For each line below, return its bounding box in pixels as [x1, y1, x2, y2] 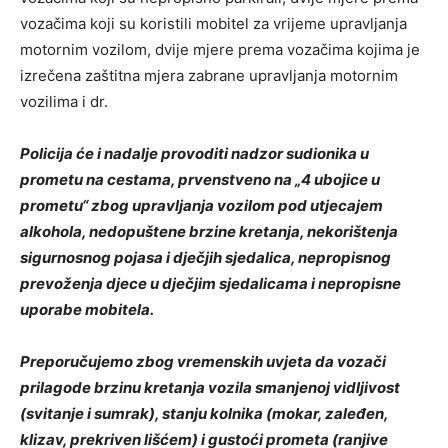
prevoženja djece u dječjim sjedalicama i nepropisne [20, 274, 401, 294]
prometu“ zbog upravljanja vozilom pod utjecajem [20, 196, 383, 216]
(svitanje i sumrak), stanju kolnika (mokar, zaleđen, [20, 404, 388, 424]
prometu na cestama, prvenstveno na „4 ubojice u [20, 170, 380, 190]
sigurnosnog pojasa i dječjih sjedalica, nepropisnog [20, 248, 391, 268]
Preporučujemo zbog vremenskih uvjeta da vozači [20, 352, 386, 372]
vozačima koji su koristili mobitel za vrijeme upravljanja [20, 14, 407, 34]
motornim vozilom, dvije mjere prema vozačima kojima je [20, 40, 420, 60]
